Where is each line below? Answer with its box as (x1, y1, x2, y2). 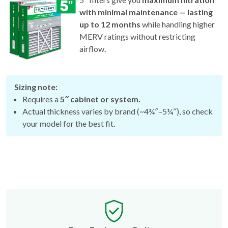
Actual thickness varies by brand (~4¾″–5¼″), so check (22, 106, 213, 116)
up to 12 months (79, 19, 140, 29)
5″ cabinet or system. (60, 94, 140, 104)
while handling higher (140, 19, 215, 29)
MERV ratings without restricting (79, 31, 195, 41)
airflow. (79, 43, 106, 53)
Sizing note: (14, 81, 58, 92)
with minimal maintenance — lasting (79, 7, 213, 17)
